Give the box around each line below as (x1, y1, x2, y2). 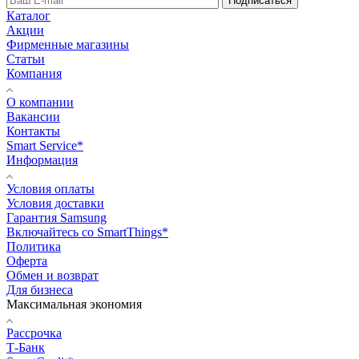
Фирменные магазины (6, 38, 129, 52)
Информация (6, 153, 78, 167)
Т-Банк (6, 341, 45, 355)
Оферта (6, 254, 47, 268)
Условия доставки (6, 196, 104, 211)
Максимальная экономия (6, 297, 142, 312)
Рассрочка (6, 326, 62, 341)
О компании (6, 95, 74, 110)
